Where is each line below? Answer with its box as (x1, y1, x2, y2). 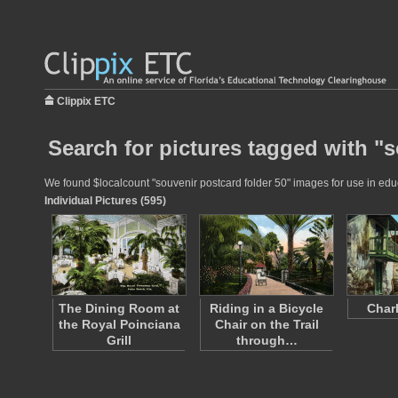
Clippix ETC (57, 95, 115, 107)
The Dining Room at (59, 301, 179, 315)
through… (235, 333, 298, 347)
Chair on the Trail (214, 317, 319, 331)
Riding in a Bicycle (210, 301, 323, 315)
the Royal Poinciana (58, 317, 180, 331)
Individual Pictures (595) (44, 195, 166, 207)
